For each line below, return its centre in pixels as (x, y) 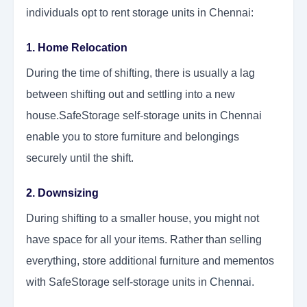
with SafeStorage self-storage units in (118, 282)
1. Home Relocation (77, 48)
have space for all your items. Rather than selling (144, 240)
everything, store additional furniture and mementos (150, 261)
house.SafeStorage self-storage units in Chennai (144, 116)
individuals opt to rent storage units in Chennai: (140, 13)
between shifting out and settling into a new (131, 95)
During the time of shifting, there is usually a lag (140, 73)
